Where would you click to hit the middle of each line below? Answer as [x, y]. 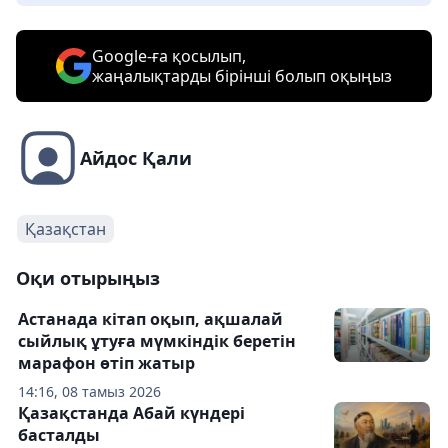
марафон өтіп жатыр [106, 363]
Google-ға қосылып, [169, 56]
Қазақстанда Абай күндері [131, 413]
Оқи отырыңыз [88, 278]
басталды [59, 435]
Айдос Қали [136, 158]
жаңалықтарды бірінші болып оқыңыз [242, 76]
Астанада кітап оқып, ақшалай [150, 319]
